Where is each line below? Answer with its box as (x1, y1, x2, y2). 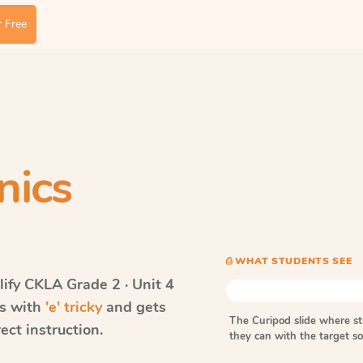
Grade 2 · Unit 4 (66, 275, 174, 294)
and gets (102, 297, 166, 317)
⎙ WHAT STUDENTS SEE (225, 254, 352, 267)
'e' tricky (45, 297, 102, 317)
